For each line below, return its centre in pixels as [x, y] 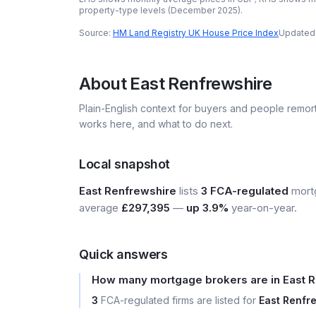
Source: [95, 33]
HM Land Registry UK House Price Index [196, 33]
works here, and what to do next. [156, 124]
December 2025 [204, 10]
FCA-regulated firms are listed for [178, 300]
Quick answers [123, 254]
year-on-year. [263, 208]
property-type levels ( [125, 10]
